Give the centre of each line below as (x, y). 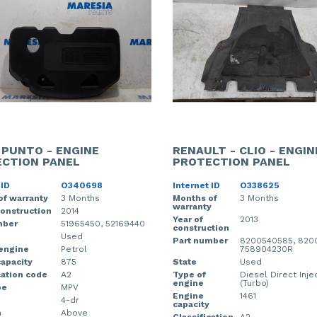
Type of (189, 275)
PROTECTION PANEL (231, 162)
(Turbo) (254, 283)
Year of (188, 219)
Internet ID (196, 185)
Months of (195, 198)
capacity (191, 304)
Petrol (74, 249)
